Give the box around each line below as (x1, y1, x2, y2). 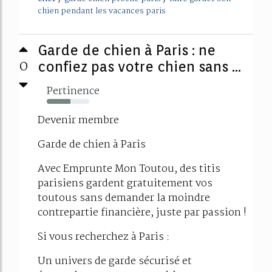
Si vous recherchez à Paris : (38, 229, 170, 246)
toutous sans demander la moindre (38, 190, 210, 207)
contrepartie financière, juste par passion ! (38, 205, 246, 222)
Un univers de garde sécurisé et (38, 253, 192, 270)
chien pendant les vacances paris (38, 5, 166, 18)
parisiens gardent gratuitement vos (38, 175, 212, 192)
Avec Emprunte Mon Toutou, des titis (38, 161, 220, 178)
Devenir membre (38, 112, 119, 129)
